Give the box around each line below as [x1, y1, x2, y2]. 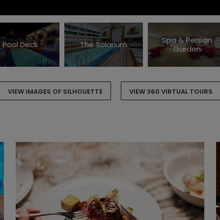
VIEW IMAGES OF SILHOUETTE [7, 87, 103, 96]
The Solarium [80, 39, 127, 50]
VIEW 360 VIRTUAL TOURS [129, 87, 213, 96]
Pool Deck [2, 39, 38, 50]
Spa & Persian [162, 35, 212, 45]
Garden [173, 44, 201, 54]
